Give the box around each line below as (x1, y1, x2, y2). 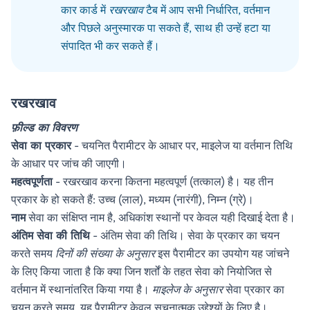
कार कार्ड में (61, 3, 109, 17)
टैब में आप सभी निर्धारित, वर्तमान (143, 3, 270, 17)
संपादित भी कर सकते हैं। (61, 39, 160, 53)
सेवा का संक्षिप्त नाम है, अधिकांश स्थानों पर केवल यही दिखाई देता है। (26, 210, 295, 225)
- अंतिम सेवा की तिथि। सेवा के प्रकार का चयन (90, 228, 280, 243)
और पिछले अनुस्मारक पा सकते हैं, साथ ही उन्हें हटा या (61, 21, 271, 35)
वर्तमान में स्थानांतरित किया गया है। (11, 282, 152, 297)
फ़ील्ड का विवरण (11, 120, 77, 135)
